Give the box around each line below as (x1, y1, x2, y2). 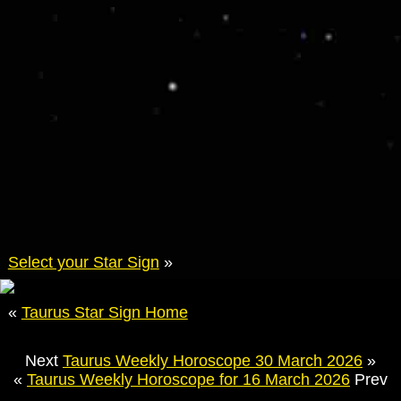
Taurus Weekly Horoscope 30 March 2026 (63, 351, 363, 370)
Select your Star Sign (7, 252, 159, 271)
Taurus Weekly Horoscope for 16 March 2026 (27, 370, 350, 388)
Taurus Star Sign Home (21, 303, 188, 322)
